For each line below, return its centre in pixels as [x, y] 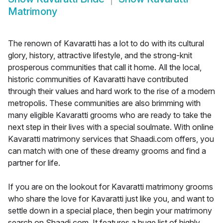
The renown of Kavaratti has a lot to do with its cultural [106, 44]
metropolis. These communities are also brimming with [104, 103]
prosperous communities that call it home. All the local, [105, 67]
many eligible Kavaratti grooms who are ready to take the [110, 115]
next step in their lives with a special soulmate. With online [111, 127]
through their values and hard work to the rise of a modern [111, 91]
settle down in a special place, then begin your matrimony [110, 211]
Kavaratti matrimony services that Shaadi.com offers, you [111, 139]
